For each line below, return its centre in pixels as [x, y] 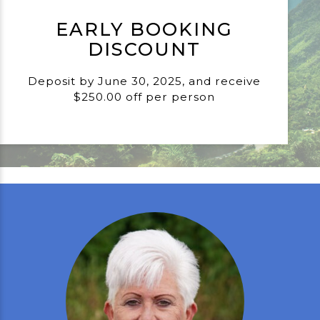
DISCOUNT [144, 49]
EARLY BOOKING [144, 29]
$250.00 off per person [144, 96]
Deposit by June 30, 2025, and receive [144, 81]
